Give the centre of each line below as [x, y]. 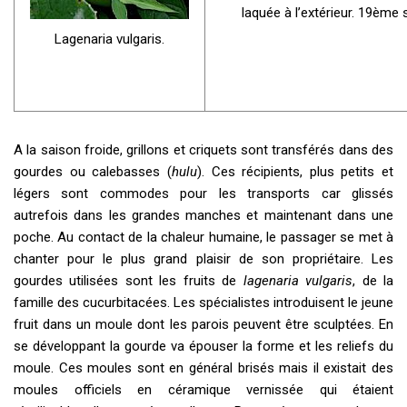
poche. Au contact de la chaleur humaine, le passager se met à [203, 238]
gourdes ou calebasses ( [93, 172]
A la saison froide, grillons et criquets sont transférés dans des [203, 150]
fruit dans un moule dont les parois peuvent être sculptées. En [203, 325]
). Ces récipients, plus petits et [295, 172]
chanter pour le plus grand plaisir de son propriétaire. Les [203, 259]
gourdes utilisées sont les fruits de [129, 281]
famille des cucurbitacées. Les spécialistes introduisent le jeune [203, 303]
